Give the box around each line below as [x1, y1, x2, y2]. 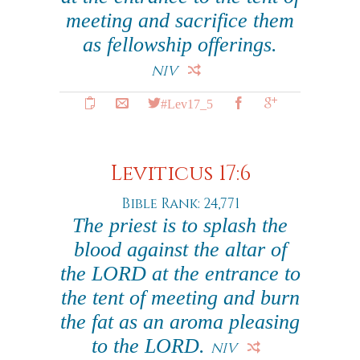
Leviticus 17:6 [109, 160, 251, 188]
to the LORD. [92, 334, 211, 358]
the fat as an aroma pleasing [60, 310, 300, 333]
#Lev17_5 [160, 96, 213, 109]
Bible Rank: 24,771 [121, 194, 239, 213]
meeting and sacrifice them [66, 9, 294, 32]
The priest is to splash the [72, 214, 288, 237]
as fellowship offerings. [83, 33, 277, 56]
